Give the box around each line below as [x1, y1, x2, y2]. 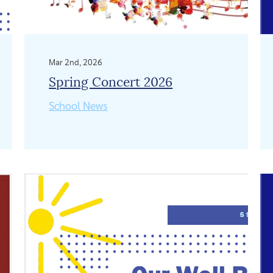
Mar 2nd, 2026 [49, 58, 103, 67]
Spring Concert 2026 [49, 76, 173, 89]
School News [49, 101, 108, 112]
